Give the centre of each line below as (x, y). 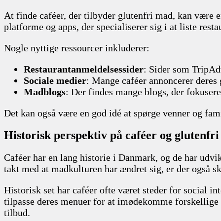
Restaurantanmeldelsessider (84, 69)
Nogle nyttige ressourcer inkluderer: (77, 48)
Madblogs (45, 92)
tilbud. (17, 212)
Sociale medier (55, 80)
